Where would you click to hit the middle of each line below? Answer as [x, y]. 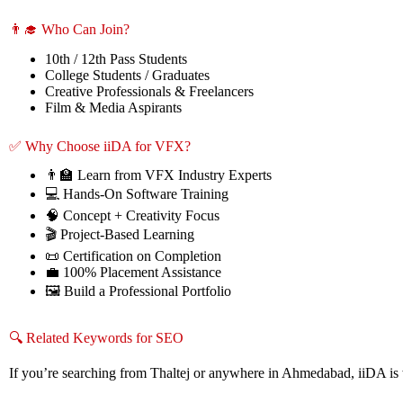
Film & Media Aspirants [113, 107]
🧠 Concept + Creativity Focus [132, 216]
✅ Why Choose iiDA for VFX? [100, 146]
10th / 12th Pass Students [116, 58]
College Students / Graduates [127, 75]
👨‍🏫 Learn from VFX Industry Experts [158, 175]
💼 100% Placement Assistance [133, 273]
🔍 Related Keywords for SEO [96, 338]
